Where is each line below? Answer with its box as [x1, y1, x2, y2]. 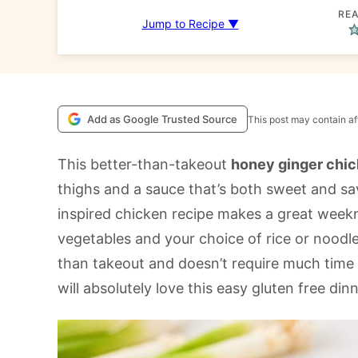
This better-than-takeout [58, 156, 231, 173]
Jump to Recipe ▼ [141, 17, 239, 30]
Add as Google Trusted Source [87, 113, 237, 125]
